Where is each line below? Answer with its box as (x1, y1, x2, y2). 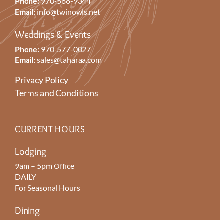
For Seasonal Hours (15, 183, 80, 192)
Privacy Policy (15, 74, 68, 85)
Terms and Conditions (15, 87, 98, 99)
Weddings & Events (15, 28, 91, 41)
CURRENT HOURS (15, 123, 85, 135)
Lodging (15, 145, 46, 158)
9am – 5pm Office (15, 161, 74, 171)
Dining (15, 204, 40, 217)
